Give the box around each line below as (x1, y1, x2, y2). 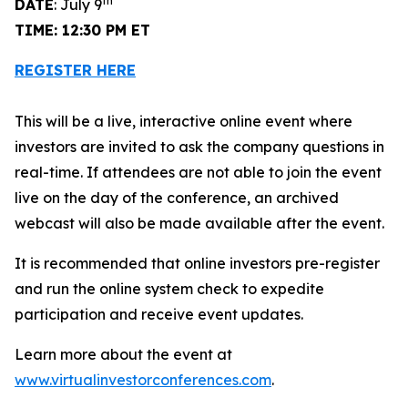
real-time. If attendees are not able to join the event (15, 163, 382, 181)
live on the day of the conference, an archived (15, 189, 339, 207)
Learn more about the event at (15, 345, 232, 363)
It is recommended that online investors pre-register (15, 254, 380, 272)
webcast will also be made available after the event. (15, 214, 384, 232)
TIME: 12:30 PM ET (15, 21, 150, 39)
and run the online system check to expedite (15, 280, 324, 298)
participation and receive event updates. (15, 305, 303, 323)
